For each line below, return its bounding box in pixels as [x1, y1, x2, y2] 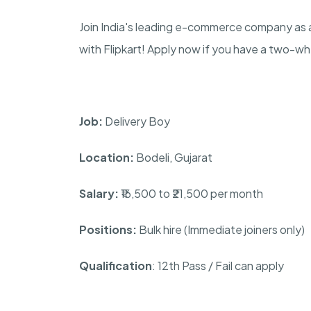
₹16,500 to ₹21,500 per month [119, 185, 263, 201]
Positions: [79, 221, 137, 237]
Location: [79, 149, 136, 165]
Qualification [79, 258, 152, 273]
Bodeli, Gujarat [136, 149, 212, 165]
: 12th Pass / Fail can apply [152, 258, 284, 273]
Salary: [79, 185, 119, 201]
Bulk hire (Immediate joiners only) [137, 221, 305, 237]
